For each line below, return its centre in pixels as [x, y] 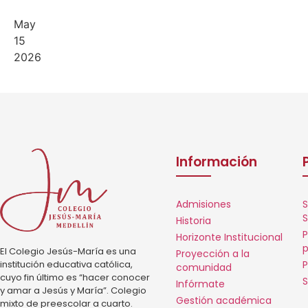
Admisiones [204, 205]
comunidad [204, 268]
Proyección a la [213, 254]
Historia [194, 221]
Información [217, 162]
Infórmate [201, 284]
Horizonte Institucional [230, 238]
